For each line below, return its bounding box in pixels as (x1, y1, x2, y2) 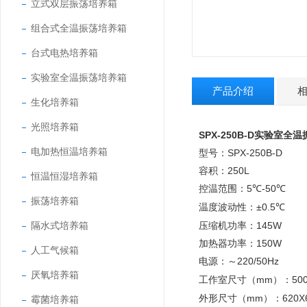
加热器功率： (199, 238, 256, 249)
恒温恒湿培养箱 (31, 171, 98, 182)
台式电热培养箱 (31, 47, 98, 58)
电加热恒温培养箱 (31, 146, 108, 157)
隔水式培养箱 (31, 220, 88, 231)
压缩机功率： (199, 220, 256, 231)
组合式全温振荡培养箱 (31, 23, 127, 34)
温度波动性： (199, 201, 256, 212)
